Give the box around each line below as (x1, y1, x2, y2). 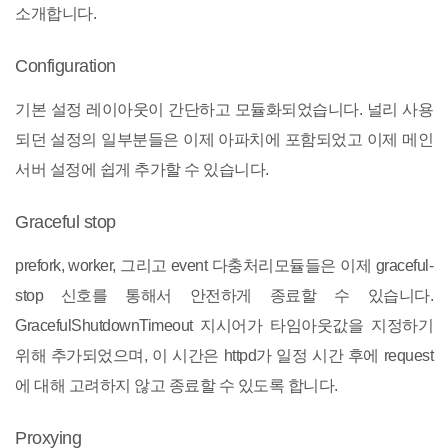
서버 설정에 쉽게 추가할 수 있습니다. (15, 161, 269, 178)
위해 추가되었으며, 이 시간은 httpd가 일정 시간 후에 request (15, 347, 433, 364)
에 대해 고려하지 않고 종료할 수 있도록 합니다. (15, 377, 338, 394)
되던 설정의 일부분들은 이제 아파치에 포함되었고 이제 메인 (15, 131, 433, 148)
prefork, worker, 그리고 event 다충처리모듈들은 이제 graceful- (15, 257, 433, 274)
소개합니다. (15, 5, 96, 22)
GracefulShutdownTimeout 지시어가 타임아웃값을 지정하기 (15, 317, 433, 334)
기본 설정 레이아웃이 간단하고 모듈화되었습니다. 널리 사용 (15, 101, 433, 118)
